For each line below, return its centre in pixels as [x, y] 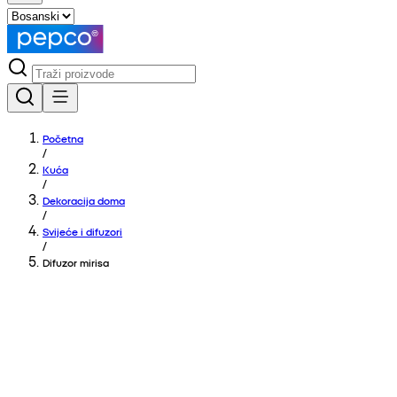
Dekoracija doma [84, 200]
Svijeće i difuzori [82, 231]
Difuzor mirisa [76, 262]
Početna [63, 138]
